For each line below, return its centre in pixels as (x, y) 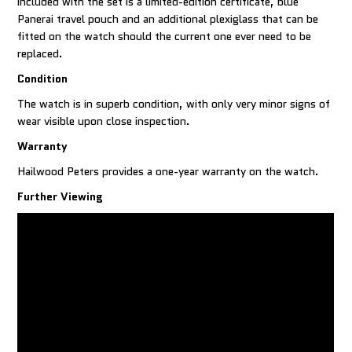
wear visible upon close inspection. (104, 121)
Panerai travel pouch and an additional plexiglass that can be (168, 19)
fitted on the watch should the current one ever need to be (165, 37)
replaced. (40, 54)
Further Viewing (60, 197)
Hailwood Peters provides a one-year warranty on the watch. (169, 172)
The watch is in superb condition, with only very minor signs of (174, 104)
